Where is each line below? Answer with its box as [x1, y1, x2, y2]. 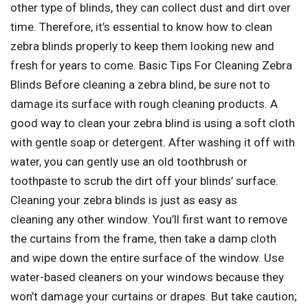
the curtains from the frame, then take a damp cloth [10, 232, 276, 246]
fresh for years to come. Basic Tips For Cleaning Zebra [10, 58, 292, 73]
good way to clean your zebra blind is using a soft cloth [10, 116, 295, 131]
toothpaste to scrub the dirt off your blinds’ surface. [10, 174, 278, 188]
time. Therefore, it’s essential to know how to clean [10, 20, 272, 34]
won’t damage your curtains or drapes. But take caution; [10, 289, 297, 304]
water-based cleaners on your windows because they [10, 270, 284, 285]
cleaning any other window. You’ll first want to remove [10, 212, 287, 227]
